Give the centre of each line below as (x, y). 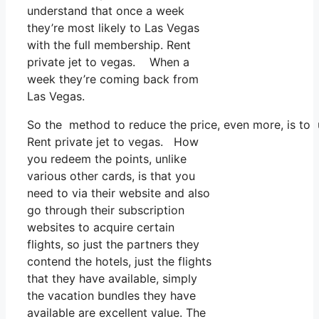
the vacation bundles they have (111, 296)
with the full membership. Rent (109, 45)
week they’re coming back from (113, 79)
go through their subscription (106, 210)
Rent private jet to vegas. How (113, 142)
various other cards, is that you (111, 176)
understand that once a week (106, 11)
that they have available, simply (112, 279)
